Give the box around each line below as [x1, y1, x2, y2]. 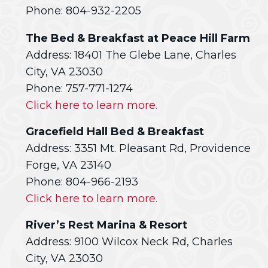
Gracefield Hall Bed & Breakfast [26, 125, 204, 138]
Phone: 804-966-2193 [26, 175, 138, 188]
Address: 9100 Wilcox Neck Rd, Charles [26, 235, 233, 248]
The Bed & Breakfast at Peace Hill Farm [26, 32, 250, 45]
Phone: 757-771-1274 [26, 82, 133, 95]
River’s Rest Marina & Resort [26, 218, 187, 232]
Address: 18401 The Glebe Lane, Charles [26, 48, 236, 62]
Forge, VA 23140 [26, 159, 111, 172]
